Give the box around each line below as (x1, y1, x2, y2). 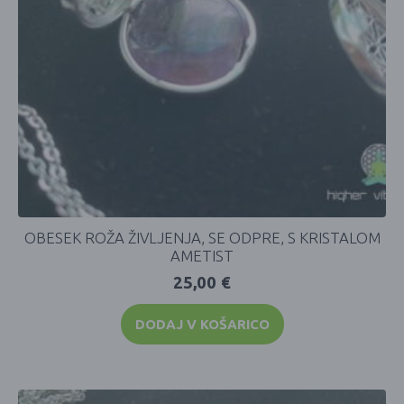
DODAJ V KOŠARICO (134, 316, 270, 332)
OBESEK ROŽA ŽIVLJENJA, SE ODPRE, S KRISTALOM (23, 228, 381, 246)
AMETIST (170, 246, 234, 264)
